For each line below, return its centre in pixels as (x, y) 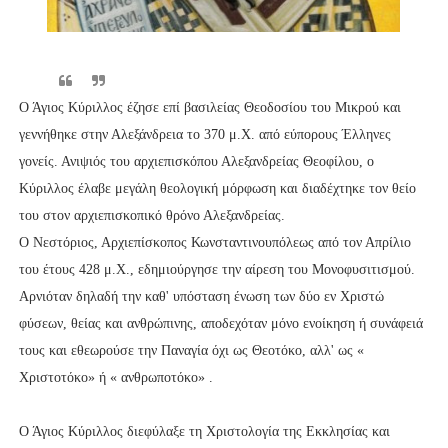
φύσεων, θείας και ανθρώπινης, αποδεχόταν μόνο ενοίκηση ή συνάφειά (220, 324)
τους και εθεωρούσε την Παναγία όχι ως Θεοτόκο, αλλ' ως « (191, 351)
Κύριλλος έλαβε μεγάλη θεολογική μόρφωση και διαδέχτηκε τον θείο (217, 189)
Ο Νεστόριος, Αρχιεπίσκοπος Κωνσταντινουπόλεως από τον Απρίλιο (214, 243)
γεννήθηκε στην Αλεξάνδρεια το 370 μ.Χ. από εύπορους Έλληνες (204, 135)
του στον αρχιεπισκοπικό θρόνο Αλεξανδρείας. (151, 216)
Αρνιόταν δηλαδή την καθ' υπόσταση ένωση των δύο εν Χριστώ (201, 297)
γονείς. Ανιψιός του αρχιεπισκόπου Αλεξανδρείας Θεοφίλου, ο (196, 162)
